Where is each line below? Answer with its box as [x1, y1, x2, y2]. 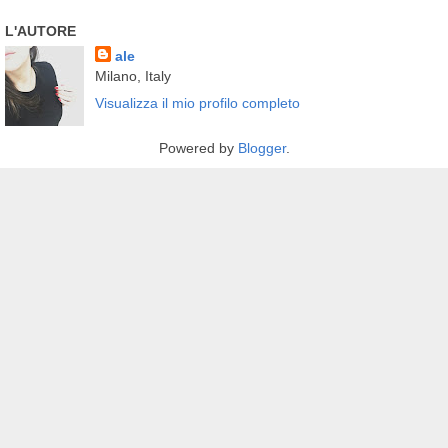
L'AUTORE [5, 22, 76, 39]
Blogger [237, 139, 286, 156]
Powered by [158, 139, 238, 156]
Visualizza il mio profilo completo [94, 94, 300, 111]
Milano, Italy [94, 67, 171, 84]
